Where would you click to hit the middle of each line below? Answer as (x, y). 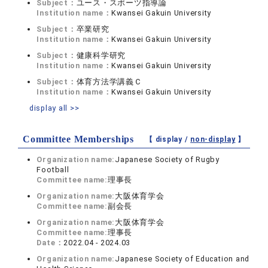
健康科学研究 (101, 55)
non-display (213, 139)
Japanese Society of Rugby (167, 159)
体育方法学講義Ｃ (109, 82)
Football (53, 170)
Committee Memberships (78, 139)
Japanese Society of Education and (182, 259)
